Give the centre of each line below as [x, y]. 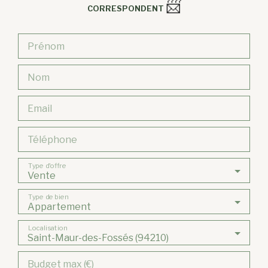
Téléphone [52, 139]
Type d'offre [47, 165]
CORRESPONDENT [125, 8]
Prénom [46, 46]
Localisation [48, 227]
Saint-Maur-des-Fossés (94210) [98, 237]
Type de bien [48, 196]
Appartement [59, 206]
